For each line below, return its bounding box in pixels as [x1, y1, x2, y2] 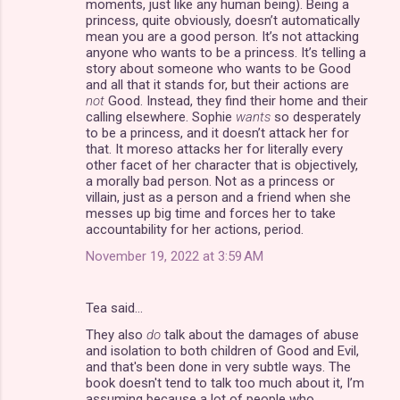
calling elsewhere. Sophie [86, 108, 236, 125]
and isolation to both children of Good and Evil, [86, 342, 359, 359]
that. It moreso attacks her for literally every [86, 140, 343, 157]
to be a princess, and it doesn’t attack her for [86, 124, 349, 141]
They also [86, 326, 146, 343]
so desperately [271, 108, 361, 125]
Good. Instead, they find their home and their [104, 92, 368, 109]
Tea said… [86, 299, 143, 316]
